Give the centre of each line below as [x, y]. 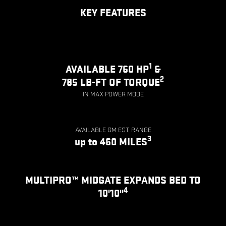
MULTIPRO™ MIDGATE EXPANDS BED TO [113, 180]
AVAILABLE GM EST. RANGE [113, 130]
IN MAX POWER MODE [113, 94]
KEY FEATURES [113, 13]
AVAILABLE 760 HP [107, 69]
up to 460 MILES [111, 142]
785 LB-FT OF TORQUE [111, 82]
